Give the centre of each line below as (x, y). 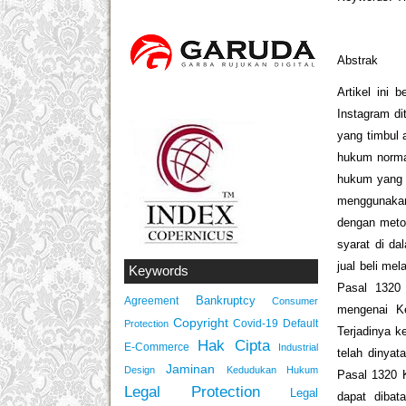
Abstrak (358, 60)
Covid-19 (256, 324)
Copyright (201, 323)
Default (300, 324)
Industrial (299, 348)
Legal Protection (192, 392)
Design (140, 370)
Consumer (295, 301)
